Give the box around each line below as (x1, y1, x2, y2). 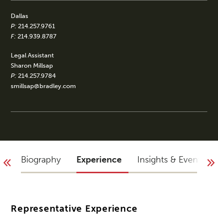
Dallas (11, 12, 28, 19)
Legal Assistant (11, 51, 54, 59)
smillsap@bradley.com (11, 82, 76, 90)
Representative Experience (11, 203, 138, 214)
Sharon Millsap (11, 61, 53, 69)
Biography (20, 154, 61, 165)
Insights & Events (137, 154, 205, 165)
